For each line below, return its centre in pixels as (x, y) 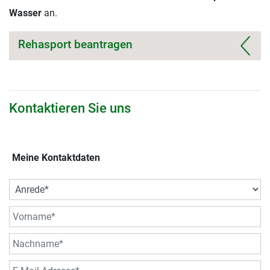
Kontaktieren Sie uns (70, 108)
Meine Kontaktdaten (56, 157)
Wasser (25, 13)
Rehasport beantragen (75, 44)
